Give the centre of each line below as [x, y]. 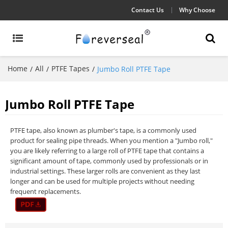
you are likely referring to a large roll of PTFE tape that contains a [107, 151]
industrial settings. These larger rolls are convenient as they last [105, 171]
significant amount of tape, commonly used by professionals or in [109, 161]
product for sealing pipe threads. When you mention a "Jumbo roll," [111, 140]
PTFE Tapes [70, 68]
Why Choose [197, 10]
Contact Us [148, 10]
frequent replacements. [46, 191]
